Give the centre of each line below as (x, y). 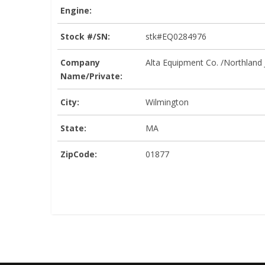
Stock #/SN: (85, 36)
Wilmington (167, 102)
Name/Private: (91, 76)
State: (73, 128)
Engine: (76, 10)
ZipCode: (79, 154)
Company (80, 62)
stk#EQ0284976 (176, 36)
